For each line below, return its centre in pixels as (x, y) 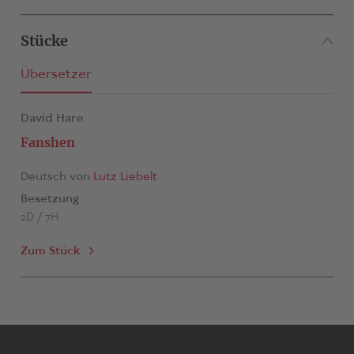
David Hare (52, 119)
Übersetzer (56, 75)
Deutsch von (56, 177)
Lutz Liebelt (125, 177)
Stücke (44, 41)
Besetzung (49, 199)
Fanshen (47, 142)
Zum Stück (50, 251)
